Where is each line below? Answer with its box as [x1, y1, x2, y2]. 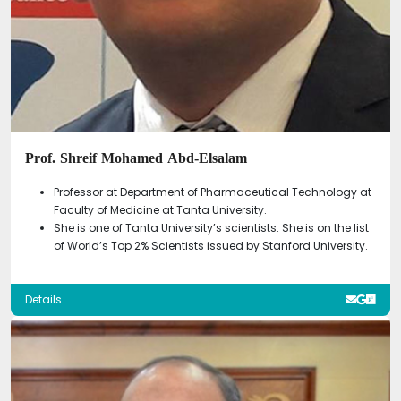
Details [25, 291, 62, 307]
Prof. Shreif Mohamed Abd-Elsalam [25, 143, 247, 172]
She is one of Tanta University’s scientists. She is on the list [54, 219, 369, 235]
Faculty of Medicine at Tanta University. [54, 201, 267, 218]
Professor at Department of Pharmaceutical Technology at [54, 183, 371, 200]
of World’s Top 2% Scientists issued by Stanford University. [54, 237, 368, 253]
